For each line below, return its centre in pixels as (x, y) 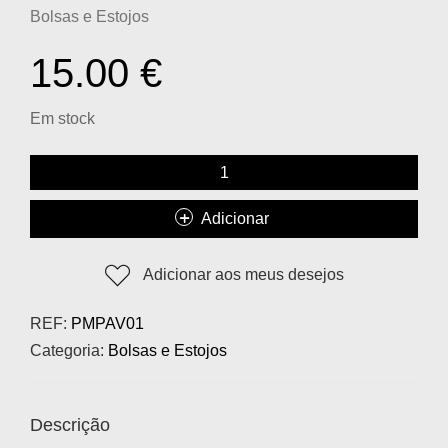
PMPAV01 (107, 324)
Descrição (70, 425)
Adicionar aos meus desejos (243, 275)
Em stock (62, 119)
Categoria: (69, 351)
